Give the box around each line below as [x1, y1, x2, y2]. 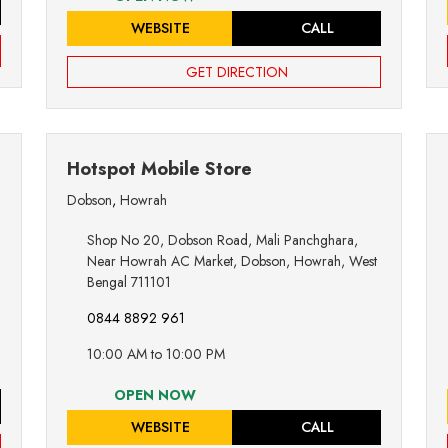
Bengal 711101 [87, 272, 171, 293]
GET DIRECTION [185, 62, 288, 83]
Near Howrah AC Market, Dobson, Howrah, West [87, 251, 377, 272]
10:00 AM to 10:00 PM [87, 344, 225, 365]
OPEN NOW [109, 385, 196, 406]
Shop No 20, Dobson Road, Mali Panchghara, [87, 230, 358, 251]
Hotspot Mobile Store [67, 156, 252, 183]
